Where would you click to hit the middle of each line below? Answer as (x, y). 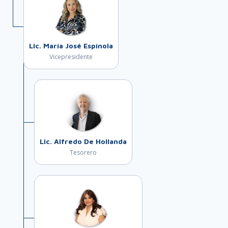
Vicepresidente (71, 57)
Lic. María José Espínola (71, 46)
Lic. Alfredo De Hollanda (83, 141)
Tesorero (83, 152)
